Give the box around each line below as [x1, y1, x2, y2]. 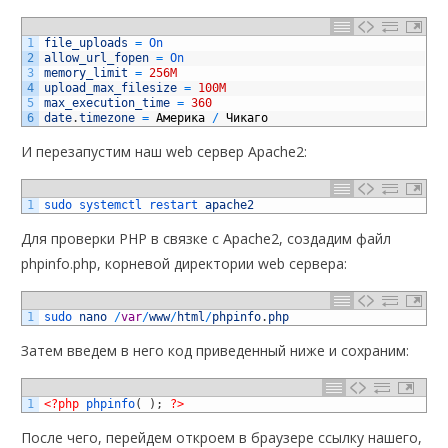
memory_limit [44, 65, 129, 80]
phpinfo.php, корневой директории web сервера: [21, 253, 348, 273]
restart [149, 197, 206, 212]
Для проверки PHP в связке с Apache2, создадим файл [21, 228, 392, 248]
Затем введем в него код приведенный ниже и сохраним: [21, 340, 410, 360]
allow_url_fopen [44, 50, 150, 65]
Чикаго [226, 110, 269, 125]
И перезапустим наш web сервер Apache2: [21, 141, 308, 161]
